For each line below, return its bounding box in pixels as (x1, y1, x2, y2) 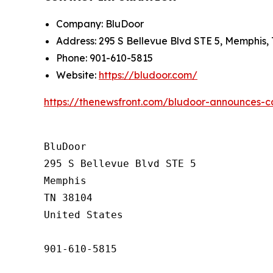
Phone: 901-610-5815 (56, 51, 153, 64)
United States (44, 208, 123, 221)
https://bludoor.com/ (99, 68, 197, 81)
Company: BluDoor (56, 17, 144, 30)
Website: (56, 68, 99, 81)
